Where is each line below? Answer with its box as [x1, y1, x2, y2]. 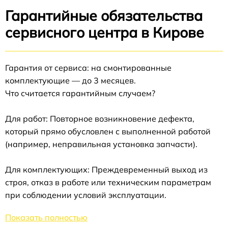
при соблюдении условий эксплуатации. [5, 190, 166, 200]
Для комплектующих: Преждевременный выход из [5, 164, 208, 175]
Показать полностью [5, 212, 88, 222]
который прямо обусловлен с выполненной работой [5, 126, 211, 136]
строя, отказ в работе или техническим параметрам [5, 177, 211, 187]
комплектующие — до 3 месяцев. [5, 75, 136, 85]
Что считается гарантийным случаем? [5, 88, 155, 98]
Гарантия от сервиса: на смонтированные [5, 63, 172, 73]
